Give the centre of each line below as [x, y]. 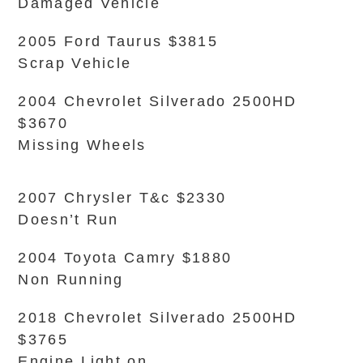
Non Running [71, 280]
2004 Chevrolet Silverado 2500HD [158, 101]
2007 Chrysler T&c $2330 [122, 198]
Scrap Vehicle [75, 63]
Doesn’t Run [68, 220]
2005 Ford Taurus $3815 [118, 41]
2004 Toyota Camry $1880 [125, 258]
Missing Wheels [82, 145]
